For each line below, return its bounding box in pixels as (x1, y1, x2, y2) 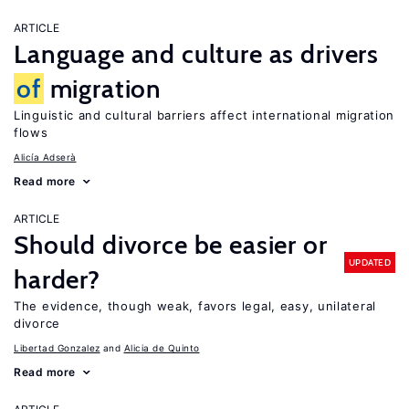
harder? (14, 264, 100, 295)
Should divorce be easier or (14, 229, 328, 260)
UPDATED (348, 256, 391, 268)
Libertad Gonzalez (14, 342, 100, 353)
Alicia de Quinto (123, 342, 200, 353)
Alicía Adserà (14, 152, 77, 163)
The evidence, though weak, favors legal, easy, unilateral (14, 299, 376, 313)
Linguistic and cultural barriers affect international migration (14, 108, 395, 122)
